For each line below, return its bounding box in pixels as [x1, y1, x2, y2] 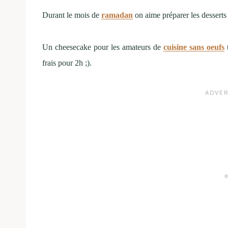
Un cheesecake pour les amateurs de [42, 42, 163, 51]
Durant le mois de [42, 10, 101, 19]
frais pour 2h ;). [42, 58, 92, 67]
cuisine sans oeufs [163, 42, 224, 51]
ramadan [101, 10, 133, 19]
